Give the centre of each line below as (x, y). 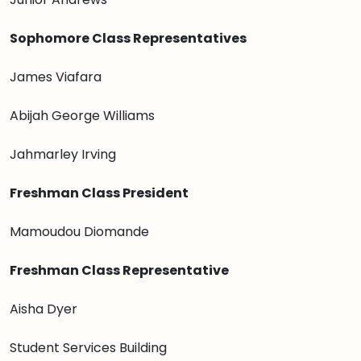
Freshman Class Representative (119, 270)
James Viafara (56, 77)
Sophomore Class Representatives (128, 38)
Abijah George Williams (82, 116)
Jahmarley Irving (63, 154)
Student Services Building (88, 348)
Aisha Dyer (44, 309)
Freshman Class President (99, 193)
